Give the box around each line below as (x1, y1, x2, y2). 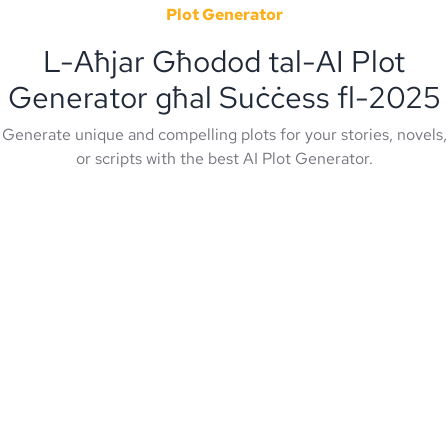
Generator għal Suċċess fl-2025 (7, 77, 441, 117)
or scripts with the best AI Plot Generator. (75, 148, 373, 169)
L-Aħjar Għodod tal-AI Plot (43, 41, 405, 81)
